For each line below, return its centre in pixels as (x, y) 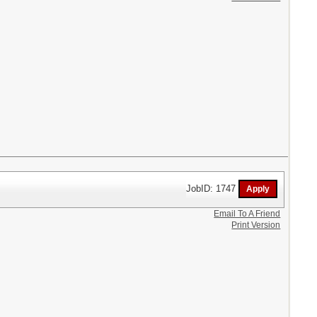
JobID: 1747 (213, 188)
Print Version (256, 225)
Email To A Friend (247, 213)
